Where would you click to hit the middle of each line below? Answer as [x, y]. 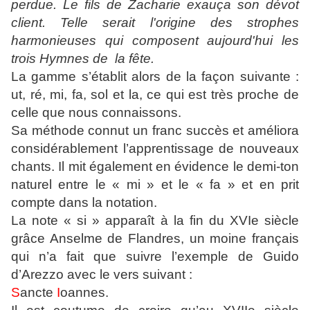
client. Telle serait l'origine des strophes [155, 23]
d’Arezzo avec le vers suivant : [102, 275]
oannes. [84, 293]
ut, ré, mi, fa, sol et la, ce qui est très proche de [155, 95]
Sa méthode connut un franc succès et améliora [155, 131]
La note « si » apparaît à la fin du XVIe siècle [155, 221]
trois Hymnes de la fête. [83, 59]
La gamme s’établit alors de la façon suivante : [155, 77]
